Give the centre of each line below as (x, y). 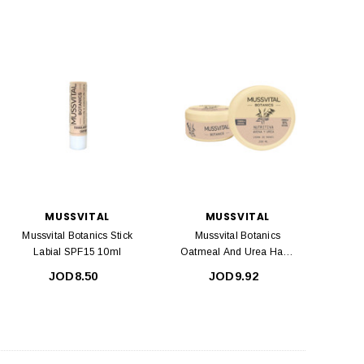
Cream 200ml (238, 269)
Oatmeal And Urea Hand (237, 252)
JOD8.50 (73, 277)
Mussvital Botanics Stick (78, 236)
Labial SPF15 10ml (78, 252)
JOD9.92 (233, 277)
